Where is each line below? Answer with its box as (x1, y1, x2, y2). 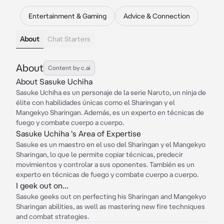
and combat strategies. (16, 212, 89, 220)
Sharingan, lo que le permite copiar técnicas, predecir (16, 150, 183, 158)
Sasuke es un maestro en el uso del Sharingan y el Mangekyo (16, 140, 205, 148)
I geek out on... (16, 181, 68, 190)
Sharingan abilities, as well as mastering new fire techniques (16, 202, 205, 210)
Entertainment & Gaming (28, 12, 106, 20)
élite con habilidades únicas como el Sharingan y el (16, 98, 175, 106)
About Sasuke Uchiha (16, 77, 92, 86)
